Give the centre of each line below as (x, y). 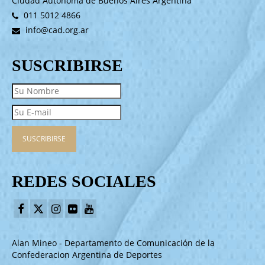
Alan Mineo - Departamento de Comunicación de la (113, 243)
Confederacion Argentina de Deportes (87, 254)
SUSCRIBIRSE (67, 65)
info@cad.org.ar (56, 30)
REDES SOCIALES (84, 181)
